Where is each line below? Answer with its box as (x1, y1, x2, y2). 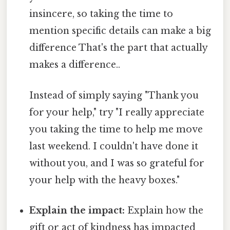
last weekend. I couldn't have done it (29, 140, 199, 152)
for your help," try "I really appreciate (29, 106, 205, 118)
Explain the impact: (29, 204, 125, 216)
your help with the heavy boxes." (29, 174, 180, 186)
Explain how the (125, 204, 204, 216)
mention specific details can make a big (29, 25, 212, 37)
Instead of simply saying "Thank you (29, 89, 199, 101)
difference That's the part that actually (29, 42, 208, 54)
